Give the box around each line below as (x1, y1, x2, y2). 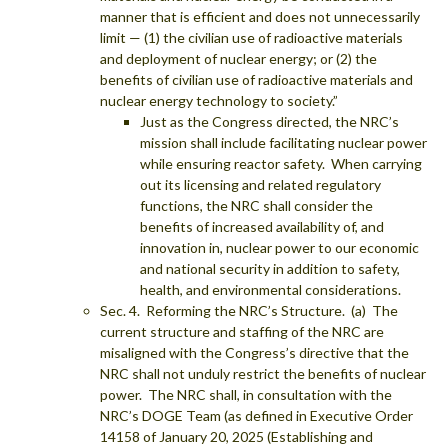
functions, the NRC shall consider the (140, 196, 373, 214)
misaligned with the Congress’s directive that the (100, 343, 409, 361)
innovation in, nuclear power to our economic (140, 238, 419, 256)
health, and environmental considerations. (140, 280, 401, 298)
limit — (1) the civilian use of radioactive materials (100, 28, 403, 46)
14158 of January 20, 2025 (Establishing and (100, 427, 373, 445)
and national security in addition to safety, (140, 259, 400, 277)
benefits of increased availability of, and (140, 217, 384, 235)
